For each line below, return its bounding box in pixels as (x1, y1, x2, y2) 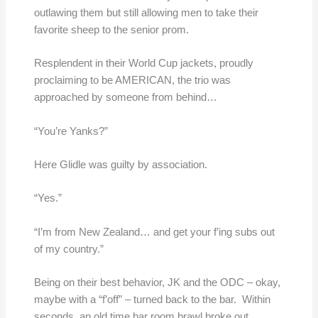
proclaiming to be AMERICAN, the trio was (33, 75, 231, 87)
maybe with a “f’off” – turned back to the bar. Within (33, 294, 270, 306)
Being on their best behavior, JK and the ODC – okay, (33, 277, 280, 289)
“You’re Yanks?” (33, 125, 108, 137)
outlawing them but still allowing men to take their (33, 7, 258, 19)
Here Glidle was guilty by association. (33, 159, 207, 171)
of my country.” (33, 243, 104, 255)
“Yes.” (33, 192, 62, 204)
